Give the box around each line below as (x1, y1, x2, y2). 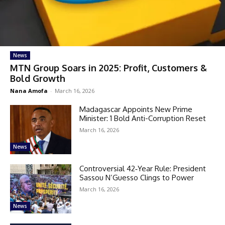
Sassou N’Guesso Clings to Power (79, 172, 194, 182)
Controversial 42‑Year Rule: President (79, 163, 206, 173)
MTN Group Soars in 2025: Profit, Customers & (10, 62, 207, 73)
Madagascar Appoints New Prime (79, 104, 193, 114)
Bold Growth (10, 72, 65, 84)
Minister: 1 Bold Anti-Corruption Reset (79, 113, 206, 123)
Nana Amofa (10, 86, 48, 94)
